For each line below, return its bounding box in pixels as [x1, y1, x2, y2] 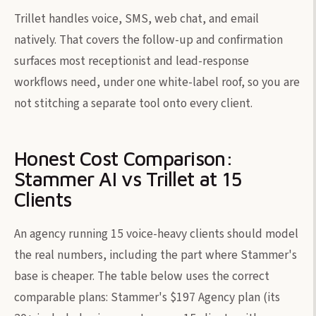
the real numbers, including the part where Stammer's [14, 245, 297, 264]
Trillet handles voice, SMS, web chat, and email [14, 9, 259, 28]
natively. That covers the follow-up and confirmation [14, 30, 283, 49]
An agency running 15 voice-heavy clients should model [14, 224, 298, 243]
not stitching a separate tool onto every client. [14, 94, 253, 112]
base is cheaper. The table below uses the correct [14, 267, 269, 285]
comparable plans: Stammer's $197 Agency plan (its [14, 288, 280, 306]
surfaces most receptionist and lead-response [14, 51, 249, 70]
